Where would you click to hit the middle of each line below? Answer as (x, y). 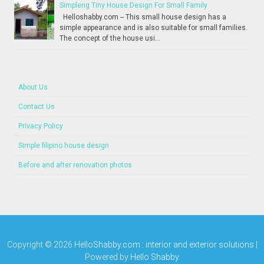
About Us (33, 87)
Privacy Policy (41, 126)
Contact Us (37, 106)
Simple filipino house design (64, 145)
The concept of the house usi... (110, 39)
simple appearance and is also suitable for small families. (154, 28)
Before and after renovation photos (75, 165)
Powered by (108, 257)
